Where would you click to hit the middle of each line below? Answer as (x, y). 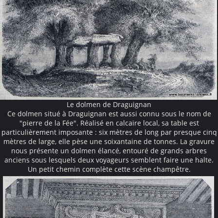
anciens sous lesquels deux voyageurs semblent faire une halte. (109, 160)
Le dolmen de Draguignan (109, 105)
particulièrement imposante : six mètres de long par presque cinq (109, 132)
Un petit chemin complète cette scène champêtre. (109, 169)
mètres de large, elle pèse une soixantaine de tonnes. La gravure (109, 142)
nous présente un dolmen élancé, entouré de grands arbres (109, 151)
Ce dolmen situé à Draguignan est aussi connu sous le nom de (109, 114)
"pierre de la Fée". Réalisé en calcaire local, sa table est (109, 123)
